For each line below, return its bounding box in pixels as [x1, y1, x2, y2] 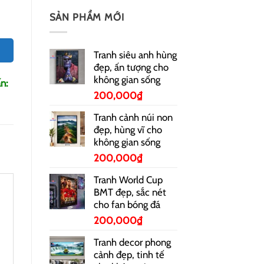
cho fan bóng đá [93, 198, 160, 210]
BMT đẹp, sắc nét [93, 186, 166, 198]
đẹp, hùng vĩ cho [93, 123, 162, 136]
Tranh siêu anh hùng [93, 48, 177, 61]
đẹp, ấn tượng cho [93, 61, 169, 73]
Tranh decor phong [93, 236, 171, 248]
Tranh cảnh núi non [93, 111, 173, 123]
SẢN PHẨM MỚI [49, 11, 124, 23]
